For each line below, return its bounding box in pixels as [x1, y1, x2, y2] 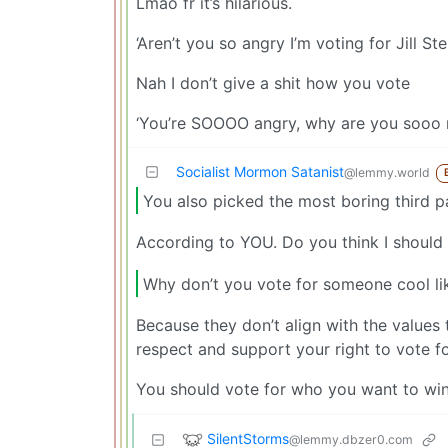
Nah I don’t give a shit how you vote [136, 73, 410, 94]
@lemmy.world [344, 165, 430, 181]
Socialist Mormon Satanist [176, 163, 344, 181]
